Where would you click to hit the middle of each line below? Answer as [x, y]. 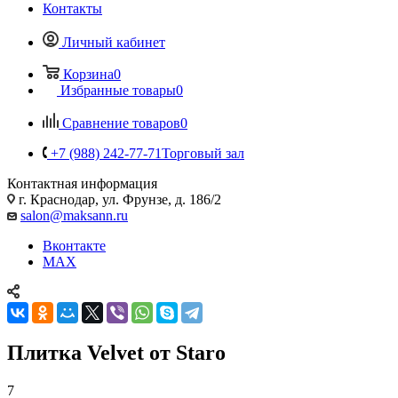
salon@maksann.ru [74, 215]
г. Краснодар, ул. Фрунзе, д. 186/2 [118, 199]
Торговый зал [203, 153]
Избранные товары [118, 90]
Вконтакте [74, 245]
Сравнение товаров [121, 123]
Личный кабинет [114, 42]
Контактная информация [82, 183]
